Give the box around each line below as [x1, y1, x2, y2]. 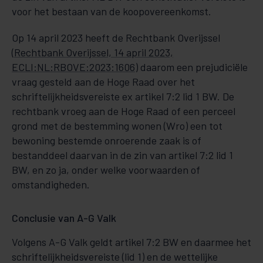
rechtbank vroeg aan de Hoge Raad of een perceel [12, 104, 235, 117]
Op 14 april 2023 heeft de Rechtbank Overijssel [12, 31, 220, 44]
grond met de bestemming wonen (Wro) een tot [12, 119, 222, 132]
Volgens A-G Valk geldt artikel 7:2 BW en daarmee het [12, 235, 251, 248]
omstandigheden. [12, 178, 90, 191]
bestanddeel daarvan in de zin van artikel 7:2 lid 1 [12, 149, 233, 161]
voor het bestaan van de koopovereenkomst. [12, 5, 211, 18]
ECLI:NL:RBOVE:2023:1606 [12, 60, 135, 73]
